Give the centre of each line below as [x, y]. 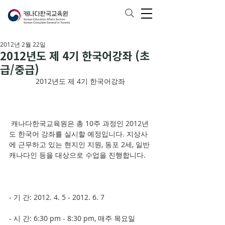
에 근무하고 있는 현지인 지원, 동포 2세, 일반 [80, 144]
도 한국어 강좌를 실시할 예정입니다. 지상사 [78, 134]
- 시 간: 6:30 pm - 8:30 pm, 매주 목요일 [72, 218]
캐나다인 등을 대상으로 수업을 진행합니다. [77, 155]
